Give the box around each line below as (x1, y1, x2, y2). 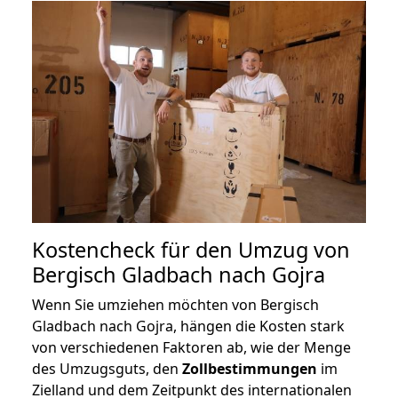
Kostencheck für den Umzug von (32, 235, 350, 265)
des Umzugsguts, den (32, 359, 182, 379)
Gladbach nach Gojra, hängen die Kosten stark (32, 316, 345, 337)
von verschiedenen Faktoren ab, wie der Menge (32, 338, 351, 358)
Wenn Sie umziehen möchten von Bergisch (32, 295, 319, 315)
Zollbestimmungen (182, 359, 317, 379)
